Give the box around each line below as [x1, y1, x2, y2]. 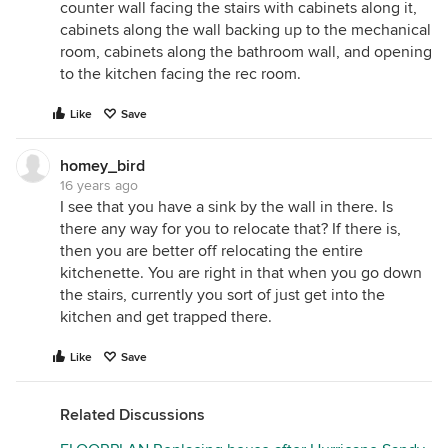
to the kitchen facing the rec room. [60, 64, 301, 84]
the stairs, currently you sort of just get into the [60, 285, 385, 305]
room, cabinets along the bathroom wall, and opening [60, 42, 432, 62]
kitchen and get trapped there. [60, 307, 272, 327]
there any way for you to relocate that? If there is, [60, 219, 401, 239]
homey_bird [60, 156, 145, 176]
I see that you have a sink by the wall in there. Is [60, 197, 393, 217]
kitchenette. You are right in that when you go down [60, 263, 422, 283]
